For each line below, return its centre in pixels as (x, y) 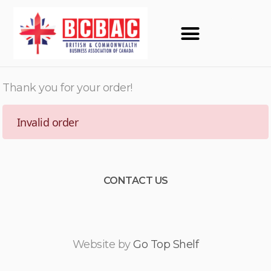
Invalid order (47, 122)
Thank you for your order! (67, 88)
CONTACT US (135, 181)
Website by (103, 245)
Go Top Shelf (166, 245)
